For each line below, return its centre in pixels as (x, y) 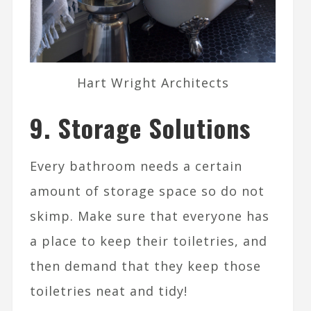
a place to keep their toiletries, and (148, 241)
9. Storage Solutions (140, 128)
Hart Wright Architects (153, 83)
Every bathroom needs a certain (136, 166)
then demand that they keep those (145, 266)
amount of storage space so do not (147, 191)
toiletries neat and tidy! (108, 291)
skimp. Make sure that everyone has (149, 216)
